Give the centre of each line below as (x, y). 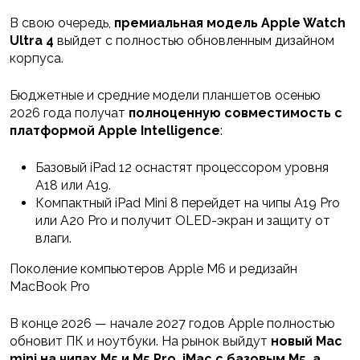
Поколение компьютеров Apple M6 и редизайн (153, 269)
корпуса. (37, 59)
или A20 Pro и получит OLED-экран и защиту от (183, 221)
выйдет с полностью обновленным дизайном (194, 41)
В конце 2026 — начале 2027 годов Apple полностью (172, 324)
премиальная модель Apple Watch (230, 23)
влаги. (53, 239)
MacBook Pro (50, 287)
